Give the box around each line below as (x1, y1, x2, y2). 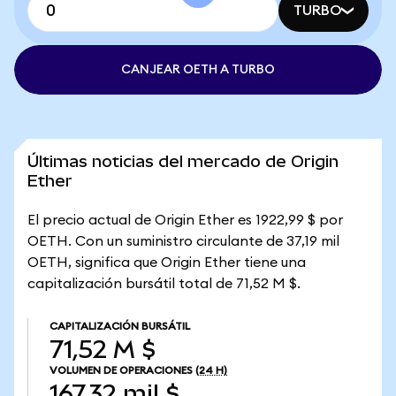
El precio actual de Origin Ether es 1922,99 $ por (27, 213, 343, 227)
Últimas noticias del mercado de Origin (27, 152, 339, 171)
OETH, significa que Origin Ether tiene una (27, 255, 306, 270)
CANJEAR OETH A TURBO (121, 64, 275, 76)
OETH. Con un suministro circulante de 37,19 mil (27, 234, 339, 248)
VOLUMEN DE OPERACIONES (49, 365, 193, 376)
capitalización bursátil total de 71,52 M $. (27, 277, 301, 291)
